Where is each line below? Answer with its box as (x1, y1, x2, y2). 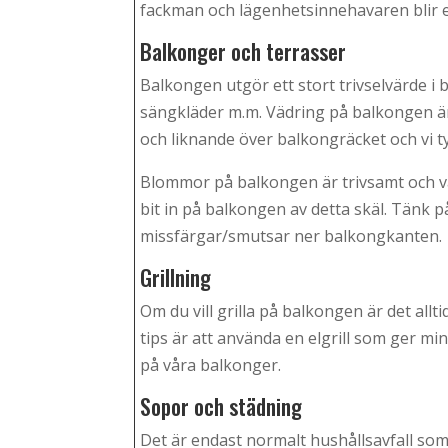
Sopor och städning (140, 390, 303, 423)
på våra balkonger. (140, 354, 282, 377)
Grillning (140, 261, 212, 294)
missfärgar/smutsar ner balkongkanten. (140, 225, 443, 248)
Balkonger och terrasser (140, 35, 347, 68)
